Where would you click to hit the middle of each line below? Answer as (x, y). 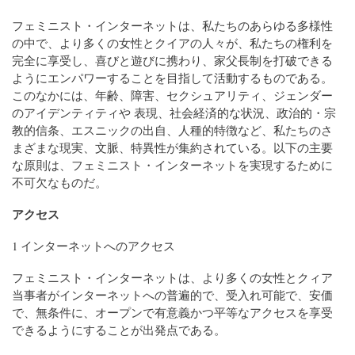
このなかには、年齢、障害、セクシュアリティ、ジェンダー (172, 95)
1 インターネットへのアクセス (94, 246)
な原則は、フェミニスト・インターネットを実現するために (172, 165)
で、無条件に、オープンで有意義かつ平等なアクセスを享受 (172, 313)
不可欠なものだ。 (59, 183)
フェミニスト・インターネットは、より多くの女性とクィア (172, 278)
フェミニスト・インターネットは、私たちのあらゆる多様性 (172, 26)
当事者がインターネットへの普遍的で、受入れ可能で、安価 (172, 295)
